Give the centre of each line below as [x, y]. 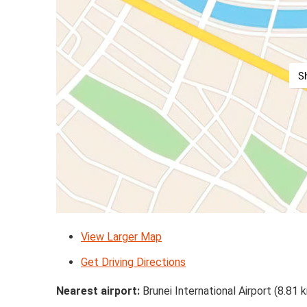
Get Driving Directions [133, 262]
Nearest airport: [98, 291]
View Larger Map [121, 236]
